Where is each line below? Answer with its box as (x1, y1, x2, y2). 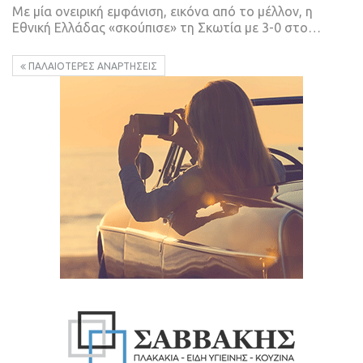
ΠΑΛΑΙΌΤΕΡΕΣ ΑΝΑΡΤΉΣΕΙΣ (26, 60, 157, 71)
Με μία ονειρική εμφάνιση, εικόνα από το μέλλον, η (12, 3, 313, 19)
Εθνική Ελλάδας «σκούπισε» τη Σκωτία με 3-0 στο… (12, 19, 321, 35)
